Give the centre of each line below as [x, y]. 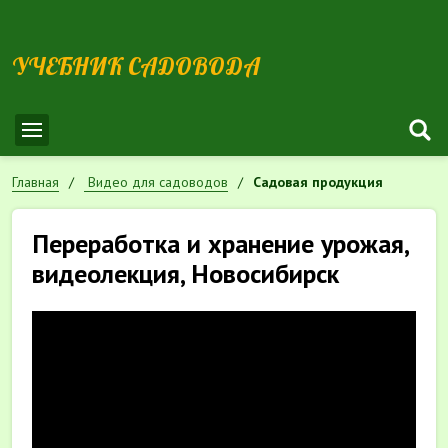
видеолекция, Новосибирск [185, 273]
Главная [35, 182]
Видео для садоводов [158, 182]
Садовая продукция [318, 182]
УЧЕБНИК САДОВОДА [136, 66]
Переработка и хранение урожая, [220, 243]
